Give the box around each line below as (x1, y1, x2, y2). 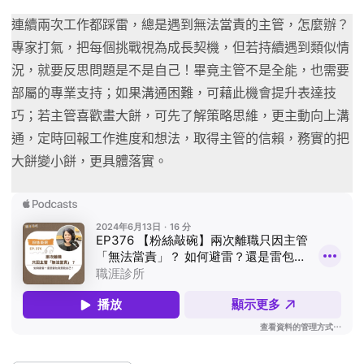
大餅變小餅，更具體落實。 (11, 154, 167, 169)
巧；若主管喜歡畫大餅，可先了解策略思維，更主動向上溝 (11, 109, 349, 123)
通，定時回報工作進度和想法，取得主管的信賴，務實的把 (11, 132, 349, 146)
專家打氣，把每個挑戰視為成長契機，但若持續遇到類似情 (11, 41, 349, 55)
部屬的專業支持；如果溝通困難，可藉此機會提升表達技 (11, 86, 336, 101)
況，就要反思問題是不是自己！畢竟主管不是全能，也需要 (11, 63, 349, 78)
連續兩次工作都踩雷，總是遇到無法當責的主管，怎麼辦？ (11, 18, 349, 32)
